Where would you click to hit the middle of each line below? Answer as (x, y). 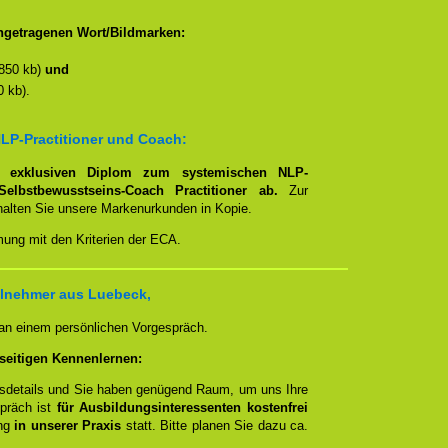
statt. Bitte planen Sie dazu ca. (215, 425)
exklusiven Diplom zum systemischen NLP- (159, 172)
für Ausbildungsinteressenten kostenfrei (182, 407)
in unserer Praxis (68, 425)
